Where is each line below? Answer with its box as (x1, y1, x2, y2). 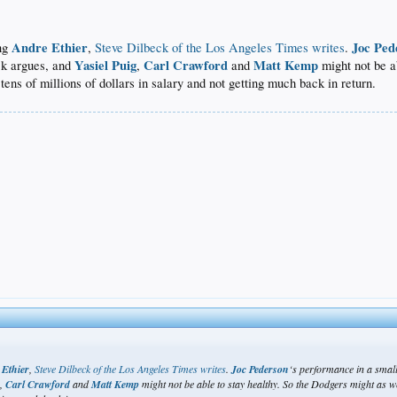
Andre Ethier (12, 37, 89, 57)
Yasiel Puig (74, 55, 137, 74)
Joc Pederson (231, 362, 290, 378)
